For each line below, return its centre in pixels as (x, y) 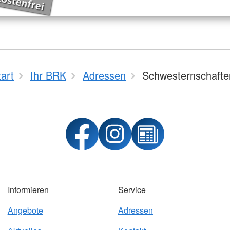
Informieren (28, 190)
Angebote (25, 210)
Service (132, 190)
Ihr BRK (48, 75)
